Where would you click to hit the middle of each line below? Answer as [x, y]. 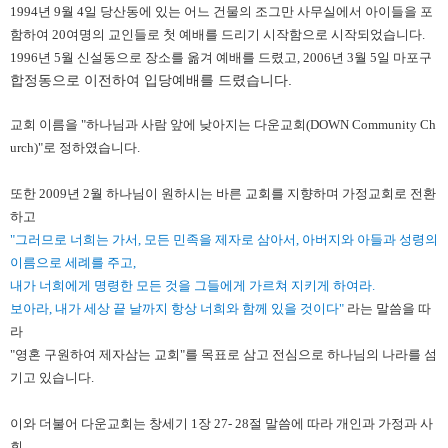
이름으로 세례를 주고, [73, 262]
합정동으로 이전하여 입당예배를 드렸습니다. [151, 80]
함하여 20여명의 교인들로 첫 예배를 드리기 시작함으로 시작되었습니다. [217, 34]
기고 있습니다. [53, 377]
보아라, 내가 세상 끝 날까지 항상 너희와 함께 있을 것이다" [177, 308]
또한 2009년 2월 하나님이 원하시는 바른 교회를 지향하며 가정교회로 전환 [223, 193]
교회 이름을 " [48, 124]
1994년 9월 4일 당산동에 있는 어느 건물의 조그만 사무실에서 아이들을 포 [221, 11]
